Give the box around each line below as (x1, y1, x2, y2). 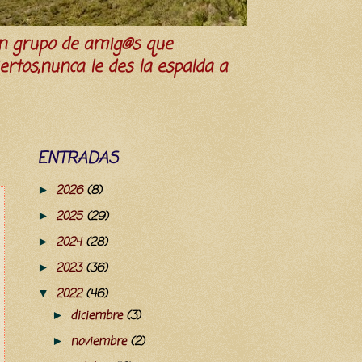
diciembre (69, 307, 126, 326)
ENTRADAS (37, 146, 118, 172)
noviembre (69, 333, 130, 351)
